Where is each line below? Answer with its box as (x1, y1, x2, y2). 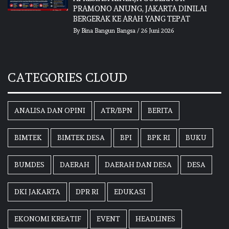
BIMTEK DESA (57, 133, 105, 142)
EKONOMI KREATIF (14, 214, 81, 223)
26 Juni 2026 (141, 27, 174, 34)
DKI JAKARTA (14, 187, 60, 196)
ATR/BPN (101, 106, 132, 114)
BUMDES (14, 160, 44, 169)
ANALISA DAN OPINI (14, 106, 85, 114)
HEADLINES (135, 214, 175, 223)
